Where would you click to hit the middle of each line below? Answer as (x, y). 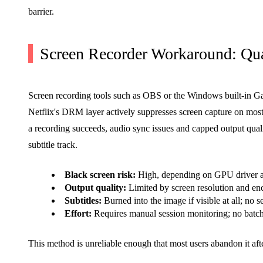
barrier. (41, 11)
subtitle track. (53, 144)
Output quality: (95, 187)
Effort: (78, 213)
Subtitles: (83, 200)
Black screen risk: (100, 174)
